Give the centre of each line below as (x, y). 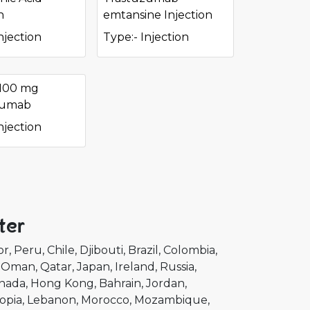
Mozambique (171, 300)
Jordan (165, 283)
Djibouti (101, 250)
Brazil (143, 250)
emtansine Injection (158, 15)
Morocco (105, 300)
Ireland (135, 267)
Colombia (189, 250)
